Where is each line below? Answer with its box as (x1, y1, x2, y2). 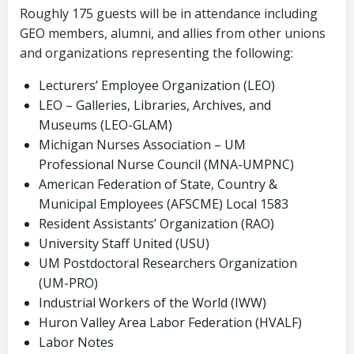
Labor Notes (39, 333, 114, 351)
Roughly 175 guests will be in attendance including (20, 5, 318, 22)
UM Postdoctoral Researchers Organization (39, 254, 297, 272)
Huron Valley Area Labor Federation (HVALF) (39, 314, 302, 331)
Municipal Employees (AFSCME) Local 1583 (39, 195, 288, 213)
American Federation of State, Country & (39, 175, 277, 193)
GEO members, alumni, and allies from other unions (20, 24, 326, 42)
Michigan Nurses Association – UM (39, 136, 246, 153)
